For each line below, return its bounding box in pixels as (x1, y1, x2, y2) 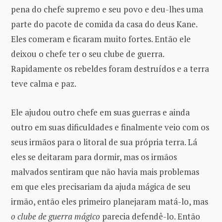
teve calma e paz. (11, 78, 76, 90)
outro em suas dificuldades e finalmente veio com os (11, 121, 209, 133)
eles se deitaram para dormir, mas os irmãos (11, 151, 177, 163)
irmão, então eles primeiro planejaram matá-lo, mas (11, 196, 208, 208)
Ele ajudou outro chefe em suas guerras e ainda (11, 107, 190, 118)
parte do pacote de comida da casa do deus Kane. (11, 18, 197, 30)
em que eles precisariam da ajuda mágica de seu (11, 181, 191, 193)
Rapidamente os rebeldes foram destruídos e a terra (11, 63, 209, 75)
